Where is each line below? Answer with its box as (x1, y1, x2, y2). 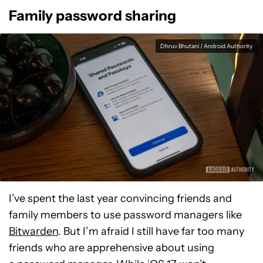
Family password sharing (9, 7, 176, 24)
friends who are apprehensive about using (9, 241, 214, 254)
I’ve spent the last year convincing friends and (9, 192, 232, 205)
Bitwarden (9, 225, 58, 238)
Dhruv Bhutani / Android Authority (160, 42, 252, 50)
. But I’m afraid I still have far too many (58, 225, 244, 238)
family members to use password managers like (9, 208, 242, 221)
